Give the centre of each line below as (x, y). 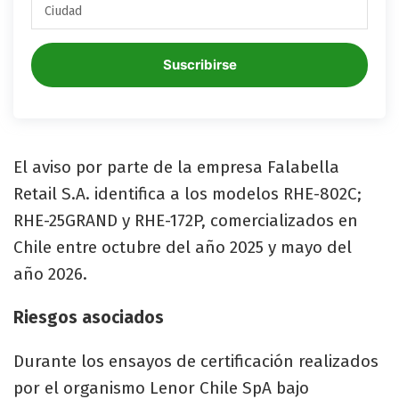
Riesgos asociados (89, 317)
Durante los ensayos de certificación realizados (196, 361)
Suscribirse (199, 64)
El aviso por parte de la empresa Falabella (176, 167)
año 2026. (50, 273)
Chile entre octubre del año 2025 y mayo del (183, 247)
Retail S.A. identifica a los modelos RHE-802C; (187, 193)
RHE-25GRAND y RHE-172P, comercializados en (186, 220)
